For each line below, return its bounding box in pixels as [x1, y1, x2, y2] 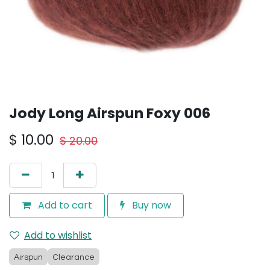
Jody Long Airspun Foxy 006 [9, 103, 210, 123]
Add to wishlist [24, 228, 92, 242]
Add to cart [36, 198, 92, 212]
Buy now [130, 198, 171, 212]
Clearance [52, 253, 95, 262]
